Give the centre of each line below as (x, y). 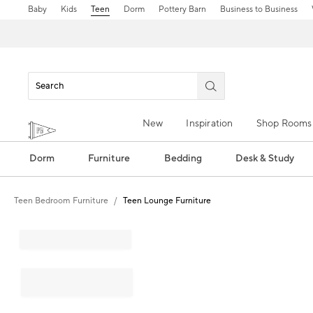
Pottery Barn (182, 9)
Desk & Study (265, 159)
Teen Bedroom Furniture (61, 201)
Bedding (183, 159)
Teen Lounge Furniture (167, 201)
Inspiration (210, 124)
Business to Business (259, 9)
